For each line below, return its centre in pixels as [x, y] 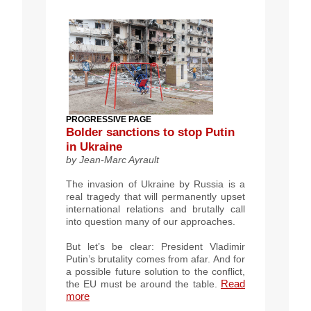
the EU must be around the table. [142, 284]
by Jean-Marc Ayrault [112, 159]
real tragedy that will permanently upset [155, 196]
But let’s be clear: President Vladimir [155, 246]
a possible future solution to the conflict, [155, 271]
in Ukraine [94, 146]
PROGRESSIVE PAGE [109, 119]
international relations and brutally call [155, 209]
